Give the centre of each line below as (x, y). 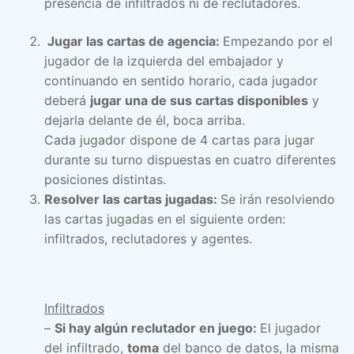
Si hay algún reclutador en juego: (157, 328)
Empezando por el (278, 41)
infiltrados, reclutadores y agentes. (148, 238)
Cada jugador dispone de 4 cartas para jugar (179, 139)
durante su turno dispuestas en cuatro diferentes (190, 159)
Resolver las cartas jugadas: (132, 199)
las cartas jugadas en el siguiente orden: (165, 218)
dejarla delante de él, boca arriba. (145, 120)
